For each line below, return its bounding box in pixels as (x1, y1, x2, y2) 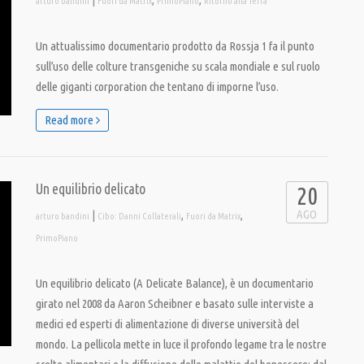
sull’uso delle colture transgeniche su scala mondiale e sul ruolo (36, 59, 320, 73)
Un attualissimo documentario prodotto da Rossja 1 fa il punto (36, 39, 314, 53)
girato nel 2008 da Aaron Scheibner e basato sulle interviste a (36, 297, 314, 310)
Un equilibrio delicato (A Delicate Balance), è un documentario (36, 276, 314, 290)
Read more (45, 113, 96, 127)
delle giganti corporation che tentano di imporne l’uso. (36, 80, 279, 93)
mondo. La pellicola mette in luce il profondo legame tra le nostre (36, 337, 327, 351)
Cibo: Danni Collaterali (97, 211, 181, 221)
